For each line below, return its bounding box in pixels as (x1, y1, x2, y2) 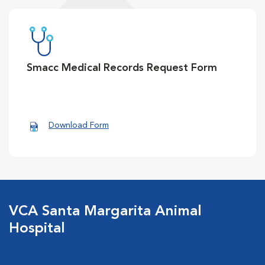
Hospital (9, 222, 65, 236)
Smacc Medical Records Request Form (27, 63, 217, 73)
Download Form (49, 121, 109, 130)
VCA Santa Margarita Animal (9, 205, 202, 219)
